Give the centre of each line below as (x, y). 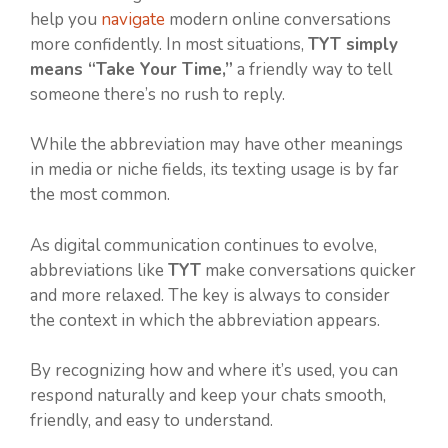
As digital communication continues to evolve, (203, 245)
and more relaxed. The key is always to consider (210, 295)
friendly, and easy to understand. (151, 421)
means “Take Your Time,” (131, 69)
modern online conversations (280, 19)
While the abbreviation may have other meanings (216, 145)
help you (65, 19)
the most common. (100, 195)
